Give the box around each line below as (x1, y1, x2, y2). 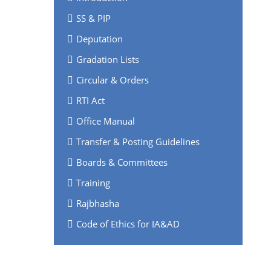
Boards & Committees (76, 155, 168, 168)
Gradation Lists (76, 53, 139, 65)
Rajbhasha (76, 197, 119, 209)
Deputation (76, 32, 123, 45)
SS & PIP (76, 11, 111, 24)
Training (76, 176, 110, 189)
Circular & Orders (76, 73, 149, 86)
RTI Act (76, 94, 105, 106)
